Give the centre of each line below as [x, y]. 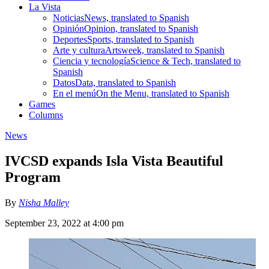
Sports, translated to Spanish [141, 39]
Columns [46, 115]
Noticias [68, 17]
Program [33, 177]
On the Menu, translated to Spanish [163, 93]
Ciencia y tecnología [92, 61]
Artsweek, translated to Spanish [165, 50]
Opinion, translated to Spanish [141, 28]
